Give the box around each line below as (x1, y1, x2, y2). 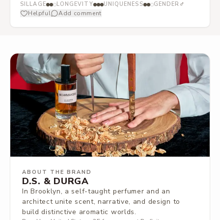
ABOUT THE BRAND (22, 168, 92, 176)
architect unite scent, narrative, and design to (22, 197, 180, 206)
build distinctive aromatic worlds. (22, 207, 137, 217)
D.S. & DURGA (22, 175, 89, 187)
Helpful (28, 9, 51, 17)
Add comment (58, 9, 102, 17)
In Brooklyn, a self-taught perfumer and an (22, 187, 170, 196)
